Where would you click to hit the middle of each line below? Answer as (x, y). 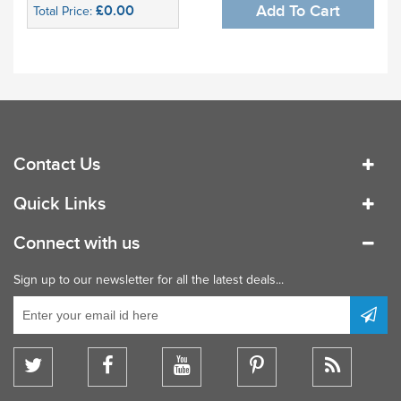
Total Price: (64, 11)
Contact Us (57, 164)
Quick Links (60, 204)
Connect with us (77, 243)
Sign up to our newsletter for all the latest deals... (149, 279)
